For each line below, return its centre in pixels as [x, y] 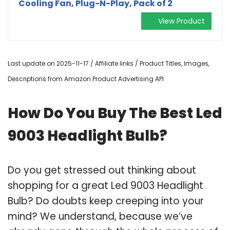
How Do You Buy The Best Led [115, 113]
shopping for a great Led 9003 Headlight [106, 185]
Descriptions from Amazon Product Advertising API [86, 79]
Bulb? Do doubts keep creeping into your [106, 201]
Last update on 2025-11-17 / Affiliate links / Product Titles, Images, [109, 63]
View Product [181, 21]
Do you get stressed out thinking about [102, 170]
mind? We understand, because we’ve [100, 216]
